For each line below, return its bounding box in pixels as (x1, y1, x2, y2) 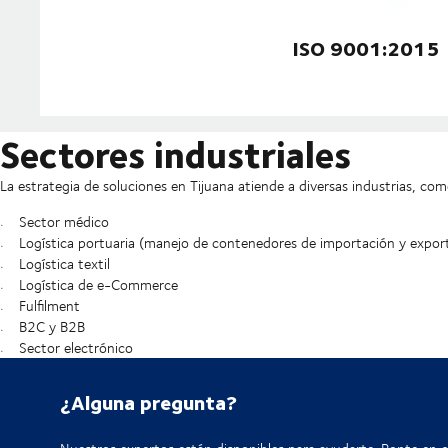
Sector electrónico (18, 337, 133, 359)
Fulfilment (18, 295, 80, 317)
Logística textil (18, 253, 110, 275)
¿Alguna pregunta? (60, 386, 237, 418)
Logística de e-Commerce (18, 274, 178, 296)
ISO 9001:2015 (293, 32, 439, 64)
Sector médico (18, 211, 109, 233)
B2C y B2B (18, 316, 85, 338)
